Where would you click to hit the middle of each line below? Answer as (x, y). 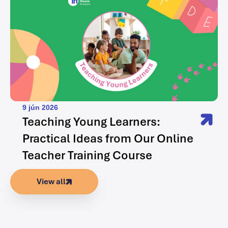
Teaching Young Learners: (91, 121)
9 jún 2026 (40, 107)
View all (51, 181)
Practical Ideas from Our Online (108, 138)
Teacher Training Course (87, 155)
